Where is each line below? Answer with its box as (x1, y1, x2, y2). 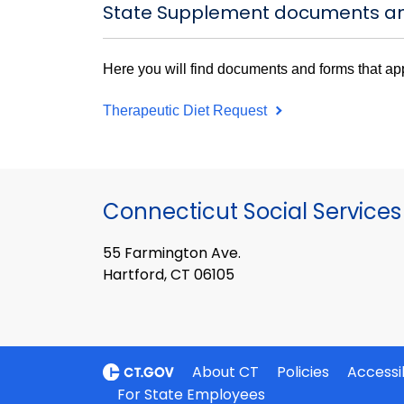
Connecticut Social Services (103, 197, 401, 227)
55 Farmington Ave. (103, 242, 241, 263)
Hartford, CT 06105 (103, 263, 234, 285)
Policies (277, 362, 330, 383)
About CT (192, 362, 260, 383)
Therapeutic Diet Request (103, 102, 271, 118)
